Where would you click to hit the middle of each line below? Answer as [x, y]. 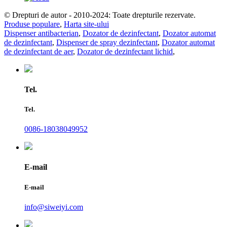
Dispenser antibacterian [41, 33]
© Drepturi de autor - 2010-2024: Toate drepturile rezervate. [100, 15]
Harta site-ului [86, 24]
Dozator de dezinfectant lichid [125, 51]
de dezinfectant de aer [39, 51]
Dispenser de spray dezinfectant [107, 42]
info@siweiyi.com [54, 207]
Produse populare [32, 24]
